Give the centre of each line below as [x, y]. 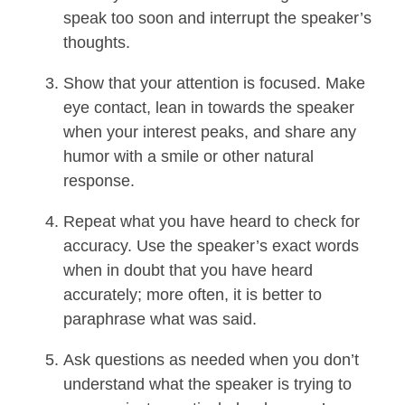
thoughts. [97, 43]
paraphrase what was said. [160, 320]
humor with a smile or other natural [188, 157]
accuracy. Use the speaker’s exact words [211, 246]
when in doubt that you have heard [188, 271]
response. [99, 181]
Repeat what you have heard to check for [212, 222]
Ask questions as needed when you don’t [211, 360]
